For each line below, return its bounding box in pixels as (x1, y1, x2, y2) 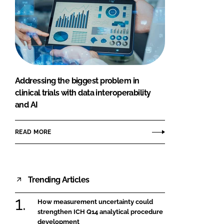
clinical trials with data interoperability (15, 88, 151, 98)
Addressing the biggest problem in (15, 76, 139, 86)
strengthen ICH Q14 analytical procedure (37, 208, 163, 216)
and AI (15, 100, 38, 110)
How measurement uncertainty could (37, 198, 153, 206)
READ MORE (15, 128, 51, 135)
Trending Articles (28, 174, 89, 184)
